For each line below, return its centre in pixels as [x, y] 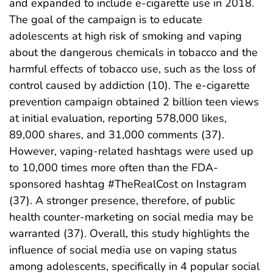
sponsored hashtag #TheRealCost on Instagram [128, 184]
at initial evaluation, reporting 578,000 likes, [118, 118]
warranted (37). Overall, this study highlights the [129, 233]
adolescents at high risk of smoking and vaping [126, 36]
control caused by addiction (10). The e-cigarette [129, 85]
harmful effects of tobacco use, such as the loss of [133, 69]
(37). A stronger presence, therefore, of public [122, 200]
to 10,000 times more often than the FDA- [114, 167]
